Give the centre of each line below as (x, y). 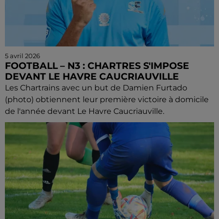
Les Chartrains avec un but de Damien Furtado (96, 88)
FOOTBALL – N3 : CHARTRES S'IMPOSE (97, 66)
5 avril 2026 (22, 56)
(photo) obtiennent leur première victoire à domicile (107, 99)
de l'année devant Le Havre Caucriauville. (85, 111)
